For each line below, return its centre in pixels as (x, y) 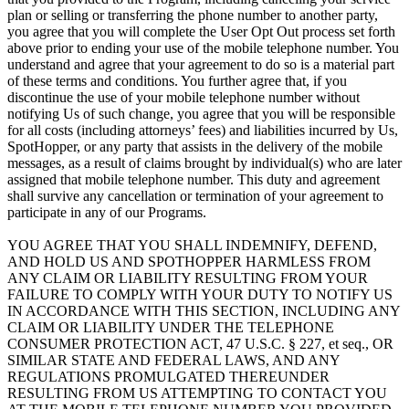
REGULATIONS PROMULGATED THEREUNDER (168, 377)
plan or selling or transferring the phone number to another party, (193, 16)
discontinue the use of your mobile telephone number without (184, 98)
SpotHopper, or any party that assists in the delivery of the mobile (195, 147)
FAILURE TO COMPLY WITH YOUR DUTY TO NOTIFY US (200, 295)
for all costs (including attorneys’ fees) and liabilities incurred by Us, (203, 131)
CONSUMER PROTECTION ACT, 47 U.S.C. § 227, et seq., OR (200, 344)
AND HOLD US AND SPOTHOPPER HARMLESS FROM (189, 262)
